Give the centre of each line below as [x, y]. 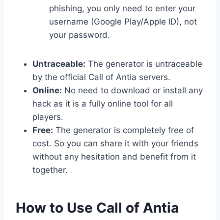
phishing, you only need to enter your [122, 8]
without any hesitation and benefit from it [114, 156]
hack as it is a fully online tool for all [103, 103]
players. [48, 117]
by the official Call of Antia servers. [101, 77]
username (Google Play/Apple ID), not [123, 21]
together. [50, 170]
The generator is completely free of [124, 130]
